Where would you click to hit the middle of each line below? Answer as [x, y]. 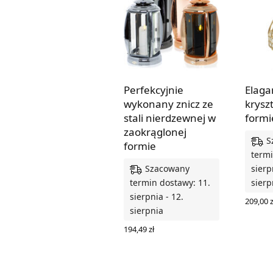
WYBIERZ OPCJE [154, 239]
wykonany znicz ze [168, 104]
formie [140, 146]
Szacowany [167, 168]
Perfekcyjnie [154, 90]
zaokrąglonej [155, 132]
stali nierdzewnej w [170, 118]
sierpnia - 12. [157, 197]
